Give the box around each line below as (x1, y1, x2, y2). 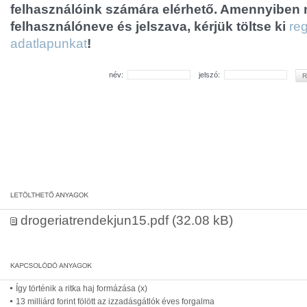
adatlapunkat (10, 36, 87, 51)
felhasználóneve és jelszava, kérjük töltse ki (10, 19, 289, 34)
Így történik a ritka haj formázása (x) (16, 284, 147, 293)
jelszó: (190, 71, 224, 79)
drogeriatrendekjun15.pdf (21, 213, 169, 228)
